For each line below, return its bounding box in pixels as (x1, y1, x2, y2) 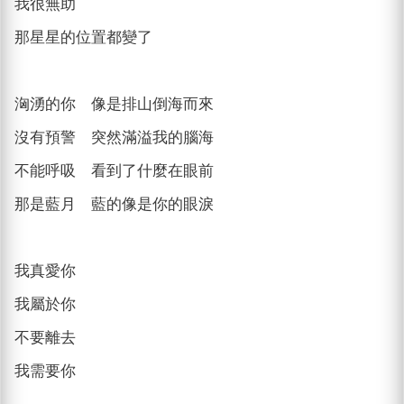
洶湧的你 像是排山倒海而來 (14, 95, 215, 113)
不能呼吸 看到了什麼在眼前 (14, 161, 215, 179)
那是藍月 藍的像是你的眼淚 (14, 195, 215, 213)
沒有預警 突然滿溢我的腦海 (14, 128, 215, 146)
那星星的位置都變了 (14, 28, 153, 46)
